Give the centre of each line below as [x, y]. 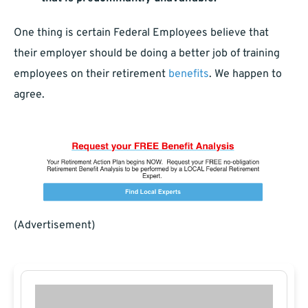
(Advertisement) [54, 226]
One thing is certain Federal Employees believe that [141, 33]
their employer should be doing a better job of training [147, 54]
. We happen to [245, 75]
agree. [29, 95]
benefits [189, 75]
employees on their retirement [91, 75]
